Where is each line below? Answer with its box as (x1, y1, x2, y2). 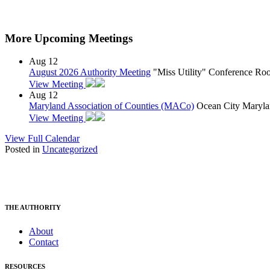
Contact (29, 237, 58, 248)
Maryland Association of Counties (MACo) (29, 101, 194, 111)
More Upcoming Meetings (5, 31, 133, 45)
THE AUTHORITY (5, 204, 61, 212)
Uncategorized (42, 144, 98, 155)
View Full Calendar (5, 133, 80, 144)
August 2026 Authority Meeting (29, 67, 151, 78)
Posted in (5, 144, 42, 155)
